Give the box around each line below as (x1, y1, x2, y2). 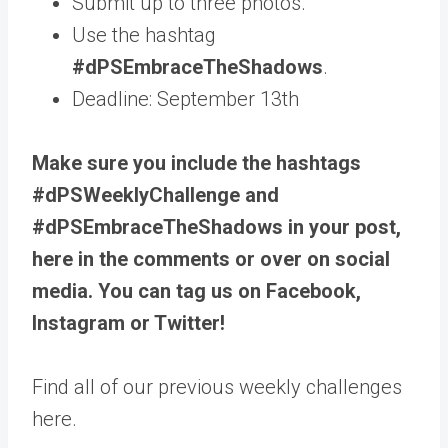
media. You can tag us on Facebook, (32, 279, 361, 303)
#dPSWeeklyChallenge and (32, 183, 279, 207)
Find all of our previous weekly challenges (32, 375, 402, 399)
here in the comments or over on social (32, 247, 390, 271)
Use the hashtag (72, 23, 216, 47)
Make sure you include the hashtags (32, 151, 361, 175)
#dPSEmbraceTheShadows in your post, (32, 215, 401, 239)
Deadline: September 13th (72, 87, 299, 111)
